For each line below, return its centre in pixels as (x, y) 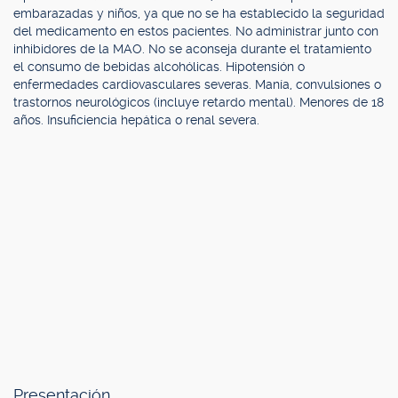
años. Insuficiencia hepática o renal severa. (136, 120)
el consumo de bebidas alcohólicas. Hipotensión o (159, 67)
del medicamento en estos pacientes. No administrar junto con (196, 31)
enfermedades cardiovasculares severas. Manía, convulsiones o (197, 84)
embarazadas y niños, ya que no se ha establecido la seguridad (199, 13)
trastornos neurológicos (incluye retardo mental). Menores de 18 (199, 102)
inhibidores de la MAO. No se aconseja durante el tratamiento (192, 49)
